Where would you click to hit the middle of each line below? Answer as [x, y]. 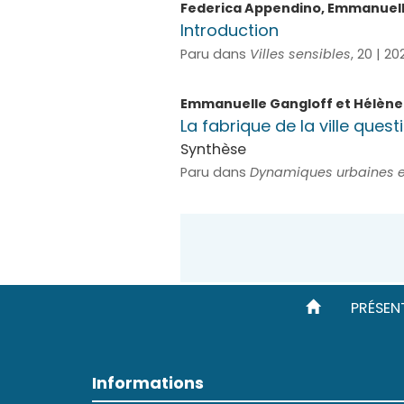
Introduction [229, 30]
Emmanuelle [225, 104]
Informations [148, 383]
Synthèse [213, 149]
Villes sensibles [300, 54]
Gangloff [301, 104]
